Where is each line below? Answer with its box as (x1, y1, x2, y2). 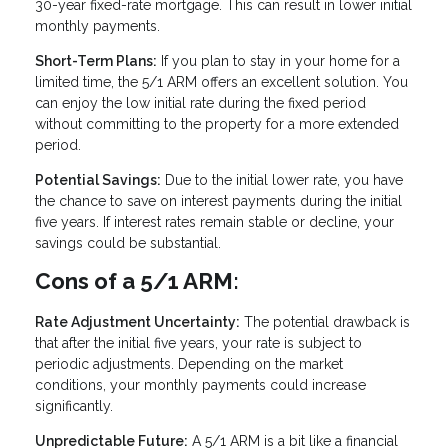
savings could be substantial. (35, 235, 221, 252)
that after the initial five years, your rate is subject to (35, 334, 362, 351)
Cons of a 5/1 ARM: (35, 268, 239, 295)
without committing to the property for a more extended (35, 116, 399, 133)
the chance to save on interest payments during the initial (35, 193, 402, 210)
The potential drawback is (240, 313, 410, 330)
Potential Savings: (35, 172, 161, 189)
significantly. (35, 397, 113, 414)
